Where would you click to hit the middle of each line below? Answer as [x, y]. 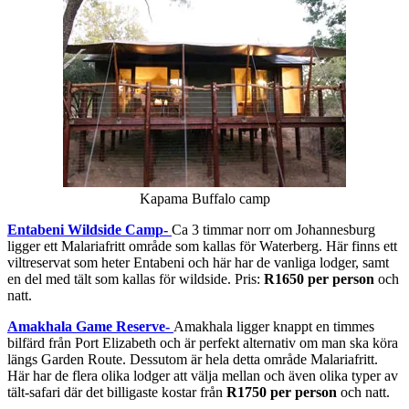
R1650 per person [319, 278]
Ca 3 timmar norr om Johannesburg [273, 229]
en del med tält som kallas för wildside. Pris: [136, 278]
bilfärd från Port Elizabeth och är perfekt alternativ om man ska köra [203, 342]
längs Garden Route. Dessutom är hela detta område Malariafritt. [194, 359]
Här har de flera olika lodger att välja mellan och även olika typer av [203, 375]
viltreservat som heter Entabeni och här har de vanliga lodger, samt [198, 262]
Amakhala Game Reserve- [90, 326]
